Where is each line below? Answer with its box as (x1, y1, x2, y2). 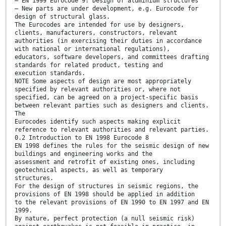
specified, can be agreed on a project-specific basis (15, 93, 198, 101)
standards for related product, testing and (15, 61, 163, 69)
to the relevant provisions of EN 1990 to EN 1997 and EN (15, 198, 209, 206)
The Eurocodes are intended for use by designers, (15, 21, 184, 28)
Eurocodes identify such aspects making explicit (15, 118, 181, 125)
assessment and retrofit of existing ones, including (15, 158, 195, 165)
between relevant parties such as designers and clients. (15, 101, 209, 109)
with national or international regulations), (15, 45, 170, 52)
